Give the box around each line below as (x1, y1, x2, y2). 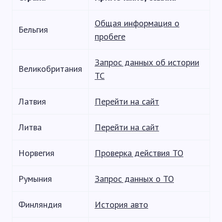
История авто (95, 198, 148, 210)
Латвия (18, 95, 46, 107)
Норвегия (18, 147, 55, 159)
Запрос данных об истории (95, 56, 199, 68)
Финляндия (18, 198, 62, 210)
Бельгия (18, 23, 48, 35)
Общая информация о (95, 17, 179, 29)
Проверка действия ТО (95, 147, 183, 159)
